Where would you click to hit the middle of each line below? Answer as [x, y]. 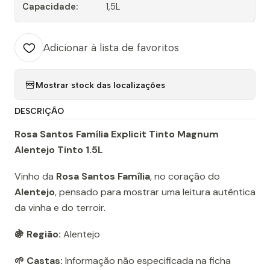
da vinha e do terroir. [60, 208]
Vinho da [35, 177]
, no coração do [185, 177]
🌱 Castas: [39, 261]
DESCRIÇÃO [39, 111]
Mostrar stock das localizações [100, 85]
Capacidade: [50, 7]
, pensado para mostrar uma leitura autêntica [155, 192]
